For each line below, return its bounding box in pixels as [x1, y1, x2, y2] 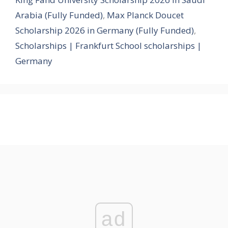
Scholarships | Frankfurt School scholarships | [15, 39, 202, 51]
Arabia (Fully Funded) [15, 9, 103, 21]
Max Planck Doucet [107, 9, 184, 21]
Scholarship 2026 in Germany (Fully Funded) [15, 24, 194, 36]
